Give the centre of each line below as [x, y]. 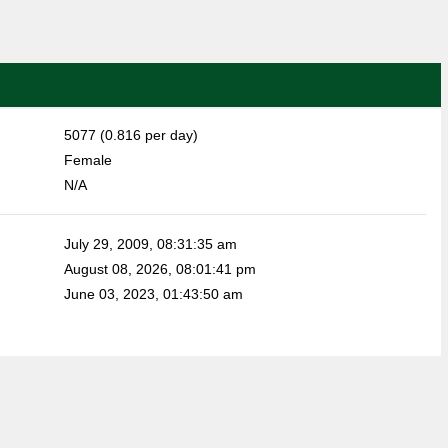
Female [87, 160]
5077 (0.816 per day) [130, 135]
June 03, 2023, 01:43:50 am [153, 294]
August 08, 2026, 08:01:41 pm [159, 269]
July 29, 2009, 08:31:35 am [150, 244]
